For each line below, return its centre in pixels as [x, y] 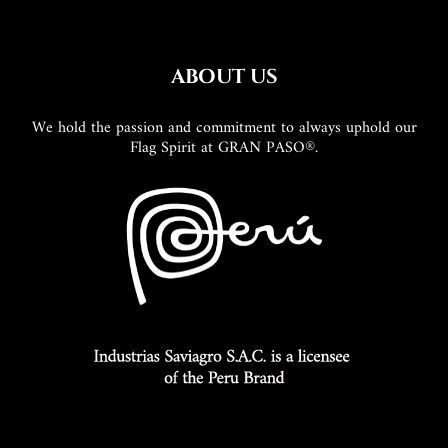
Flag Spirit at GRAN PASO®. [224, 148]
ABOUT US [224, 77]
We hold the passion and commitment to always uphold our [224, 128]
